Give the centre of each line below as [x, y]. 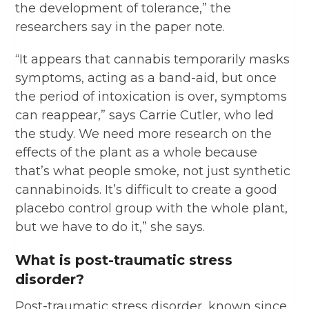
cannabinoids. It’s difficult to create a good [147, 189]
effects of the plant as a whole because [137, 152]
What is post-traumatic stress [124, 260]
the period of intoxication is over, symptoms [151, 96]
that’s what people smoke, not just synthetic [153, 171]
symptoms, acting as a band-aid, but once [146, 78]
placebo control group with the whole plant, [152, 208]
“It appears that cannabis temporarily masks [153, 59]
